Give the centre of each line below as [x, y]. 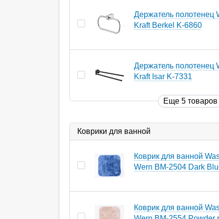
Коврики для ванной [114, 131]
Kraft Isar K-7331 [163, 76]
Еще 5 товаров [190, 101]
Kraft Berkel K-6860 [168, 25]
